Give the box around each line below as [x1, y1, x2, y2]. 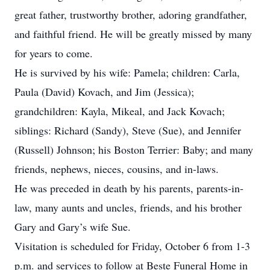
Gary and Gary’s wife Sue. [14, 219, 131, 234]
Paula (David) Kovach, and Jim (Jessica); [14, 84, 194, 99]
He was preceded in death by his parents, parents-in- [14, 181, 243, 195]
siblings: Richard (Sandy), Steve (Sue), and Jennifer [14, 123, 241, 137]
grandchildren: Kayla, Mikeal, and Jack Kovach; [14, 104, 225, 118]
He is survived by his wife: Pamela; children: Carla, [14, 65, 240, 80]
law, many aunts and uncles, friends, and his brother [14, 200, 242, 215]
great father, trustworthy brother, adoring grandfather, [14, 7, 247, 22]
